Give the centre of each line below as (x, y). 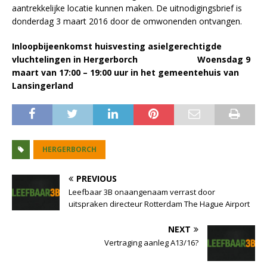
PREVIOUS (97, 179)
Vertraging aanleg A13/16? (151, 243)
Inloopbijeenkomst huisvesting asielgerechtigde (117, 46)
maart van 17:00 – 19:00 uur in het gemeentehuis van (125, 73)
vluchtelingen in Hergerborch (105, 60)
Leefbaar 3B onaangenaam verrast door (142, 192)
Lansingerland (43, 86)
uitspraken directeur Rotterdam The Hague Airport (159, 204)
